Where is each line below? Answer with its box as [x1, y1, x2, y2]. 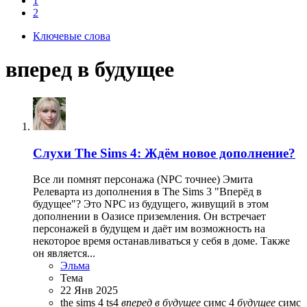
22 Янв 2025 [60, 284, 118, 297]
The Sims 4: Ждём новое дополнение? [75, 145, 295, 160]
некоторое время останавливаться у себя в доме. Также [33, 235, 290, 247]
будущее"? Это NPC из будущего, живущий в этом [33, 198, 269, 210]
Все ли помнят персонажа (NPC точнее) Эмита [33, 173, 253, 186]
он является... [33, 247, 95, 260]
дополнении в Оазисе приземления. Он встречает [33, 210, 266, 223]
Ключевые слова [33, 30, 110, 42]
